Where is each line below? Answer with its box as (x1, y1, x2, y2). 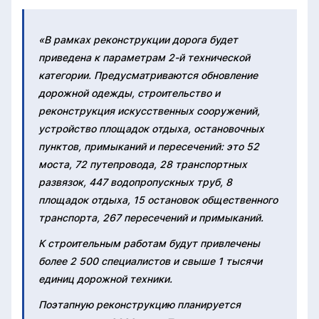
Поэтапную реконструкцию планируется (38, 298, 241, 310)
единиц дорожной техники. (38, 272, 172, 285)
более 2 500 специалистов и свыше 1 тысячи (38, 254, 262, 267)
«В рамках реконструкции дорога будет (38, 33, 238, 46)
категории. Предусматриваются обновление (38, 68, 258, 81)
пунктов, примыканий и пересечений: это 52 (38, 140, 259, 152)
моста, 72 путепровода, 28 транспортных (38, 157, 247, 170)
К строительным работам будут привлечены (38, 236, 260, 249)
